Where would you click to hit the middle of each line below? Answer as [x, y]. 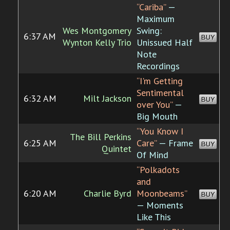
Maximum [156, 19]
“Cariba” [151, 7]
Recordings [158, 66]
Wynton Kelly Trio [97, 43]
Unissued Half [165, 43]
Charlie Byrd [108, 194]
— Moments [160, 205]
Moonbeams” [162, 194]
